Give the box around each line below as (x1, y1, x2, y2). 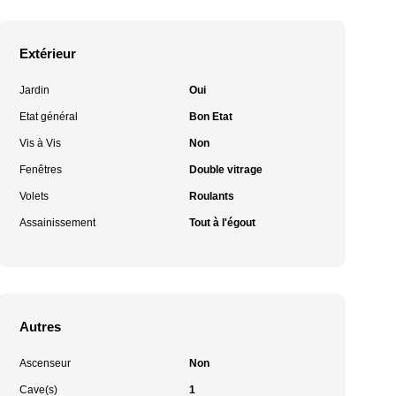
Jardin (19, 84, 50, 96)
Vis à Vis (19, 137, 62, 149)
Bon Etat (188, 110, 232, 123)
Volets (19, 190, 49, 202)
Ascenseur (19, 357, 72, 369)
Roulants (188, 190, 234, 202)
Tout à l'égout (188, 217, 255, 229)
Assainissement (19, 217, 96, 229)
